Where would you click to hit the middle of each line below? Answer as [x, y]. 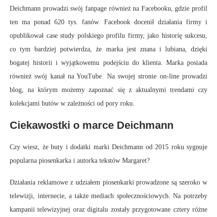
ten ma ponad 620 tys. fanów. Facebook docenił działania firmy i [108, 22]
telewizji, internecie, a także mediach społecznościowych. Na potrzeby [108, 196]
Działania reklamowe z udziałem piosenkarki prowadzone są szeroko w [108, 183]
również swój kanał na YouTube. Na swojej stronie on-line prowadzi [108, 77]
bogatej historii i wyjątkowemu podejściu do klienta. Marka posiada [108, 63]
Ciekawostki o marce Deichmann [92, 125]
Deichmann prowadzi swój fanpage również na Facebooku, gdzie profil [108, 9]
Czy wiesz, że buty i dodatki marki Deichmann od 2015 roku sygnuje [108, 147]
